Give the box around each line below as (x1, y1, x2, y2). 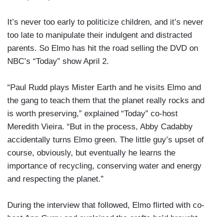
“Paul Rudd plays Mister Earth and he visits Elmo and (7, 83, 201, 93)
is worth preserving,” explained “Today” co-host (7, 109, 178, 119)
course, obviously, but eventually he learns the (7, 148, 175, 158)
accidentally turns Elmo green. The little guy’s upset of (7, 135, 204, 145)
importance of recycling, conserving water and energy (7, 161, 201, 171)
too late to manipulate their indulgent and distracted (7, 31, 192, 40)
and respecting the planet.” (7, 174, 104, 184)
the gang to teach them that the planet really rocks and (7, 96, 204, 106)
